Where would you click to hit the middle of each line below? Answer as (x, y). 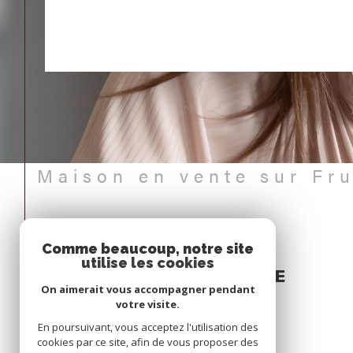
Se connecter (222, 308)
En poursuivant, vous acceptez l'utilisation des (148, 327)
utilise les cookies (148, 263)
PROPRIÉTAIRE (212, 275)
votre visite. (148, 304)
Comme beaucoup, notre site (148, 249)
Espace (218, 252)
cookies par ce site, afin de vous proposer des (148, 342)
